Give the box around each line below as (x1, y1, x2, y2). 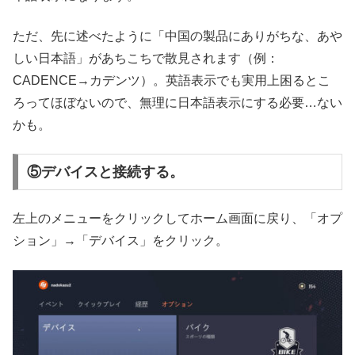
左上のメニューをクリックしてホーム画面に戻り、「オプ (13, 212, 342, 226)
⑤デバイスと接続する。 (26, 163, 184, 180)
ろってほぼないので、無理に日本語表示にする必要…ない (13, 95, 342, 109)
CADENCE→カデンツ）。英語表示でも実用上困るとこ (13, 73, 330, 87)
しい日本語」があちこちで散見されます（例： (13, 51, 279, 65)
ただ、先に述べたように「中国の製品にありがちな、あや (13, 29, 342, 43)
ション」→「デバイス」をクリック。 (13, 234, 228, 248)
